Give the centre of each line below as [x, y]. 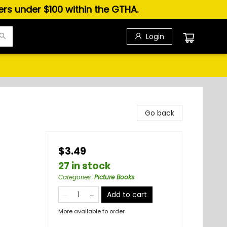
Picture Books [114, 177]
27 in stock [85, 166]
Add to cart [127, 195]
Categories [74, 177]
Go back [160, 113]
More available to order [91, 211]
